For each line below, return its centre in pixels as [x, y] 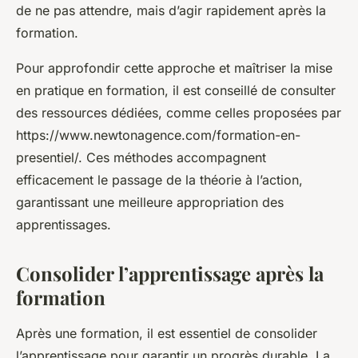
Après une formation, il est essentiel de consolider [167, 333]
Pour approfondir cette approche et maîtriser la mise [174, 68]
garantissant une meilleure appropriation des [150, 202]
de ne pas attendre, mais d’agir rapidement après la [171, 10]
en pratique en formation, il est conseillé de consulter [176, 90]
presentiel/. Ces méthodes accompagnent [141, 157]
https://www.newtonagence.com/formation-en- [158, 135]
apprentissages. [64, 224]
